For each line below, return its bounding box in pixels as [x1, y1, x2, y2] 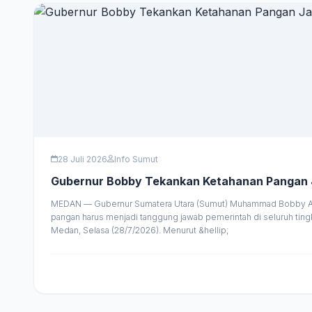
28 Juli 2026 [58, 153, 107, 164]
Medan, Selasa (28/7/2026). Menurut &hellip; [51, 224, 229, 235]
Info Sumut [114, 153, 158, 164]
